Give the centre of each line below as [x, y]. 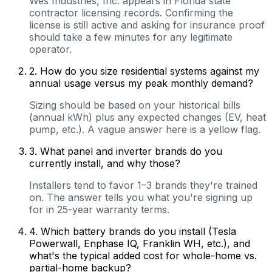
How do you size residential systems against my [150, 71]
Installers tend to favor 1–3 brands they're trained [143, 185]
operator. [50, 49]
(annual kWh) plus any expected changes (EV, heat [148, 117]
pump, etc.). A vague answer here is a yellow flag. [145, 129]
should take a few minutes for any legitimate [131, 37]
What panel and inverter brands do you [131, 151]
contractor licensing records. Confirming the [131, 12]
